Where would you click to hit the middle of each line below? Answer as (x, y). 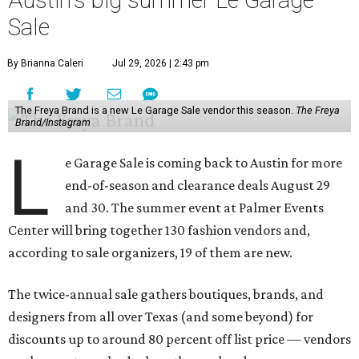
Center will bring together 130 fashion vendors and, (159, 230)
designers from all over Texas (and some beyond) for (161, 317)
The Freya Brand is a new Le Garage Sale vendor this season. (155, 111)
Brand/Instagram (52, 123)
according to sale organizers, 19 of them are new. (150, 253)
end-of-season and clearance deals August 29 (198, 186)
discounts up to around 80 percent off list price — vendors (179, 339)
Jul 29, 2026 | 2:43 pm (161, 64)
